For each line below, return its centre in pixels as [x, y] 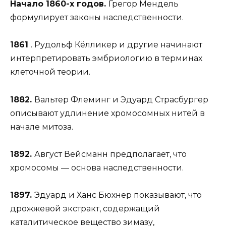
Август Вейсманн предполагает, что [110, 154]
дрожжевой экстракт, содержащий [85, 208]
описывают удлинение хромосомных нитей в [107, 113]
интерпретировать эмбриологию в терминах [106, 59]
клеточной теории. [50, 72]
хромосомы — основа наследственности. [97, 167]
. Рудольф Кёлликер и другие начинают [117, 45]
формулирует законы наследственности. [97, 18]
